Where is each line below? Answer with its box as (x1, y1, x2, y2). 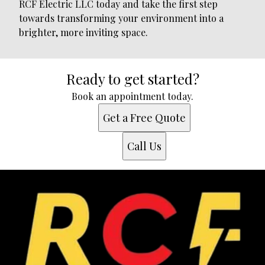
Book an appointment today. (72, 90, 193, 103)
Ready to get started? (66, 69, 199, 89)
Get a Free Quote (103, 111, 186, 125)
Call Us (127, 139, 161, 154)
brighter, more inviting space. (19, 26, 148, 39)
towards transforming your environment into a (19, 12, 224, 25)
